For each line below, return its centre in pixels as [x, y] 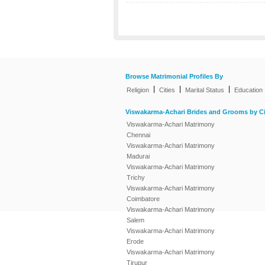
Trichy [136, 177]
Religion [138, 90]
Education [248, 90]
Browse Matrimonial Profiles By [174, 77]
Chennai [138, 135]
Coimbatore [143, 199]
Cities [167, 90]
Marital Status [205, 90]
